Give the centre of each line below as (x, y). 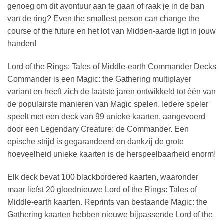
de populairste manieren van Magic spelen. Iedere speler (108, 104)
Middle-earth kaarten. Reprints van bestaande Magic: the (107, 202)
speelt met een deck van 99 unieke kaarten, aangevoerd (106, 117)
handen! (22, 44)
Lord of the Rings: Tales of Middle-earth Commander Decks (112, 67)
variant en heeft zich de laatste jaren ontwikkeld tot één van (112, 92)
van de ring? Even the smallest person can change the (103, 19)
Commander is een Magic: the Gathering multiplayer (99, 79)
